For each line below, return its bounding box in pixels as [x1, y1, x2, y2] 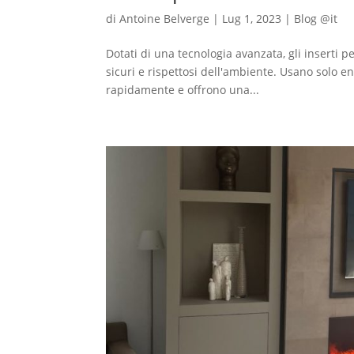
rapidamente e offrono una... [106, 81, 260, 97]
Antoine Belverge [119, 10, 210, 26]
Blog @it [294, 10, 338, 26]
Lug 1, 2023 [222, 10, 282, 26]
